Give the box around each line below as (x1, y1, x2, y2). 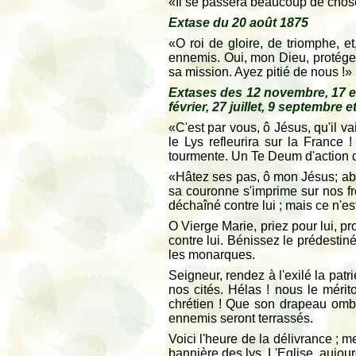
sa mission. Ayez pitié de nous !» (168, 65, 352, 79)
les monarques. (168, 248, 255, 261)
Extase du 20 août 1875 (168, 16, 308, 29)
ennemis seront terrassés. (168, 311, 313, 325)
